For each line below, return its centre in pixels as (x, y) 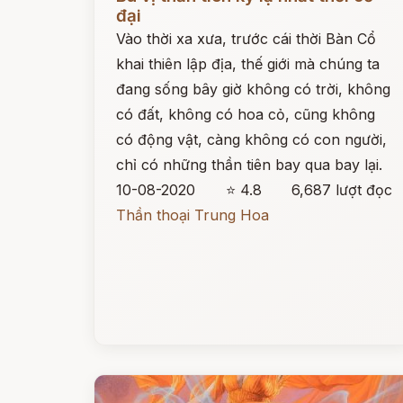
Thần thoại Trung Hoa (193, 215)
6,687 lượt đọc (342, 190)
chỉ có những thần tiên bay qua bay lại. (249, 165)
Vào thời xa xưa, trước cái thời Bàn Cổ (246, 39)
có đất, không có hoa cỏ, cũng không (246, 114)
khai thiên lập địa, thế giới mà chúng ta (248, 64)
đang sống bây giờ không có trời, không (253, 89)
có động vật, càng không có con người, (251, 139)
